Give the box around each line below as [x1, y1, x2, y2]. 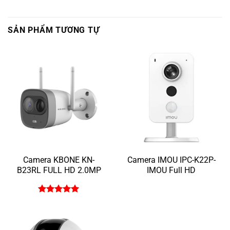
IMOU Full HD [147, 165, 196, 176]
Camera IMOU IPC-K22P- [127, 155, 216, 165]
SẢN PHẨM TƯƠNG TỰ [8, 25, 100, 35]
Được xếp [38, 196, 73, 205]
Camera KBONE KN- [23, 155, 94, 165]
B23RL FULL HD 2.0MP [16, 165, 101, 176]
